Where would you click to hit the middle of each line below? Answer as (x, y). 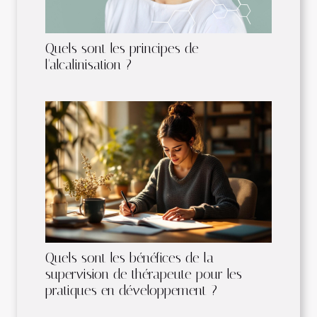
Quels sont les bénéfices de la (129, 258)
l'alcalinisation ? (88, 65)
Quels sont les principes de (122, 49)
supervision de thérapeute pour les (144, 275)
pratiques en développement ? (131, 291)
